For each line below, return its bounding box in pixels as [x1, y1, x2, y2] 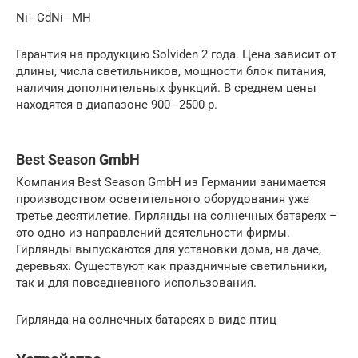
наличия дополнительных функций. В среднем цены [16, 80, 316, 95]
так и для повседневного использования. [16, 275, 257, 290]
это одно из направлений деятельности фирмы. [16, 225, 290, 240]
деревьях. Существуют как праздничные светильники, [16, 258, 327, 273]
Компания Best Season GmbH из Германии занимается [16, 174, 326, 189]
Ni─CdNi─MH [16, 10, 91, 25]
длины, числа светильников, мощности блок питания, [16, 63, 326, 78]
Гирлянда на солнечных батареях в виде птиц [16, 312, 276, 327]
